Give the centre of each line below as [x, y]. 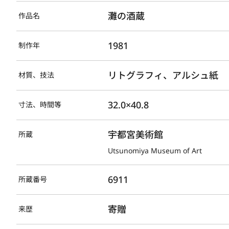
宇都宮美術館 [136, 134]
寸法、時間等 [40, 104]
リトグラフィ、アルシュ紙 [163, 75]
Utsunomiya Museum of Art [155, 150]
